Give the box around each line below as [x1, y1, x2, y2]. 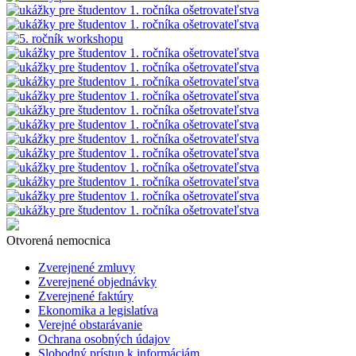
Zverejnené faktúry [38, 288, 133, 303]
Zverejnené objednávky [38, 274, 157, 288]
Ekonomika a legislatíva [38, 303, 158, 317]
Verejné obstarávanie [38, 317, 142, 331]
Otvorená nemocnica [6, 233, 110, 247]
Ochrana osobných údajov [38, 331, 170, 346]
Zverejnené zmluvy [38, 260, 135, 274]
